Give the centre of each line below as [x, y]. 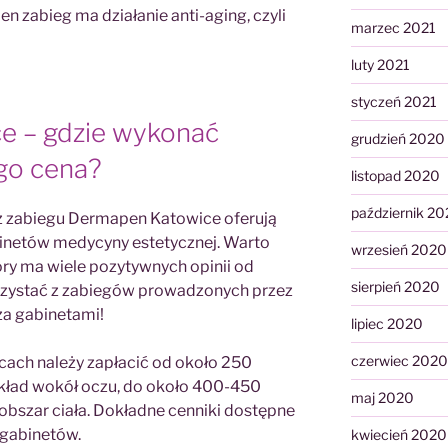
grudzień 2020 [397, 139]
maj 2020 [382, 398]
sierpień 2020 [395, 287]
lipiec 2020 [386, 324]
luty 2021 [380, 65]
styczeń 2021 [393, 102]
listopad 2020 [395, 176]
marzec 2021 [393, 28]
